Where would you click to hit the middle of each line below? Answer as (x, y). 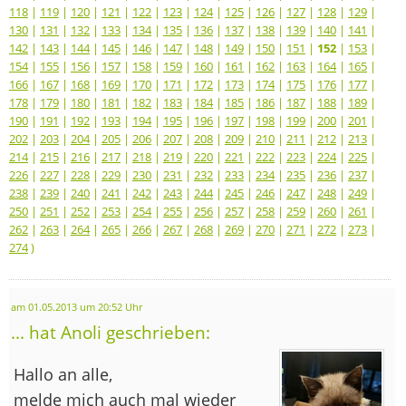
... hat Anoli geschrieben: (111, 332)
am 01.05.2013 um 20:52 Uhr (77, 307)
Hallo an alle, (63, 374)
